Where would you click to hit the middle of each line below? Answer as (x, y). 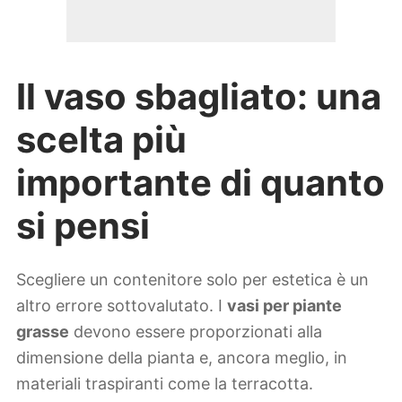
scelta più (101, 139)
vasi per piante (284, 306)
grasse (43, 332)
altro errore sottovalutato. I (122, 306)
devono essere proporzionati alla (196, 332)
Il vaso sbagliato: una (199, 96)
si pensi (83, 225)
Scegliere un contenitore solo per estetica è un (192, 280)
